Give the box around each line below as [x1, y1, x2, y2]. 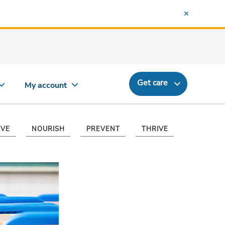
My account [24, 80, 67, 91]
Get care [137, 77, 168, 88]
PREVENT [86, 125, 120, 134]
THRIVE [141, 125, 168, 134]
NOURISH [32, 125, 65, 134]
